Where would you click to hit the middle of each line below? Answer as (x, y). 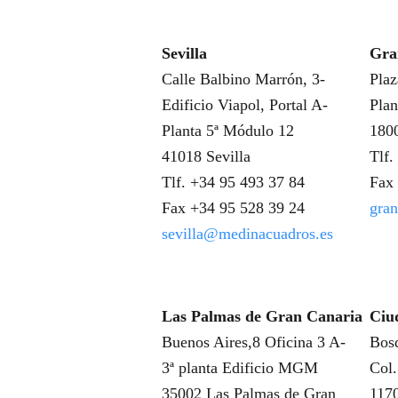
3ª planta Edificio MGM (239, 368)
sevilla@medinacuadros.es (247, 234)
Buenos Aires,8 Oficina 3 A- (253, 342)
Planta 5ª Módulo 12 (227, 131)
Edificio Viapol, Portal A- (244, 105)
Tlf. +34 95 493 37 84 (233, 182)
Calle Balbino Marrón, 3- (243, 79)
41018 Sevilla (206, 156)
